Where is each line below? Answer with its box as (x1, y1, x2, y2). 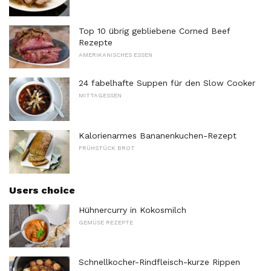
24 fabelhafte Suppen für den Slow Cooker (79, 78, 255, 88)
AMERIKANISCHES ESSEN (79, 51, 152, 58)
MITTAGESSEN (79, 92, 122, 99)
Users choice (9, 184, 75, 196)
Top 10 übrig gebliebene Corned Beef (79, 25, 230, 36)
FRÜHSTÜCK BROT (79, 144, 135, 151)
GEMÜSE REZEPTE (79, 218, 133, 226)
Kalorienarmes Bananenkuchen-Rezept (79, 130, 237, 140)
